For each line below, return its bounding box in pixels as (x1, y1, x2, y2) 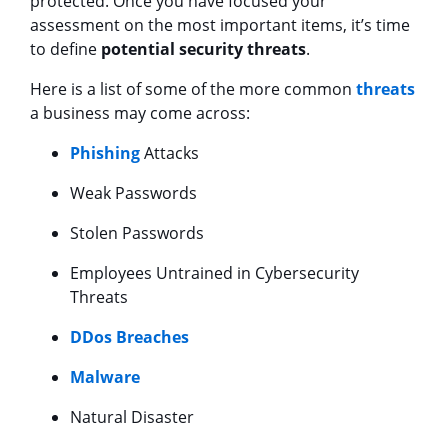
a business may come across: (30, 101, 250, 124)
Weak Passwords (70, 181, 197, 204)
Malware (70, 365, 140, 388)
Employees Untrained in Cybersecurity (70, 261, 359, 284)
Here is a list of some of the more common (30, 77, 356, 100)
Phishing (70, 141, 140, 164)
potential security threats (101, 37, 306, 60)
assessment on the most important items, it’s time (30, 13, 410, 36)
